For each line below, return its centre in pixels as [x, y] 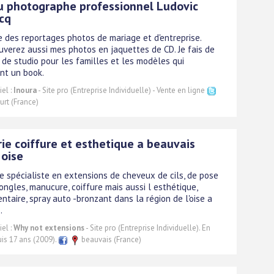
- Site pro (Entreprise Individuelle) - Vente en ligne [122, 90]
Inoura [25, 90]
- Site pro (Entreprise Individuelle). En [147, 228]
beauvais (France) [110, 239]
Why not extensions [49, 228]
